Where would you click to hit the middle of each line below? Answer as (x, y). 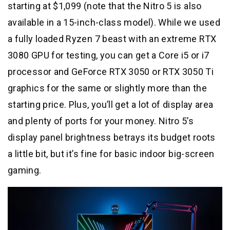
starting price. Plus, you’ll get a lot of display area (111, 104)
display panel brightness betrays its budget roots (112, 137)
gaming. (25, 170)
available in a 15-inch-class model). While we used (114, 22)
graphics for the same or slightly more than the (107, 88)
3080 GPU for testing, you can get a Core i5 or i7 (109, 55)
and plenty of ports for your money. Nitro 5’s (101, 121)
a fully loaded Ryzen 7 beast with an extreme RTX (112, 39)
